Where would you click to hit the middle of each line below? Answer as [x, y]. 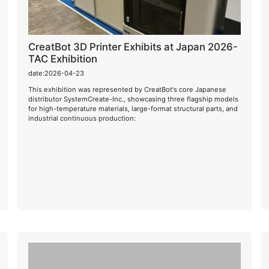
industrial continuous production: [82, 118]
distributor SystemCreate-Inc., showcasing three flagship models [134, 99]
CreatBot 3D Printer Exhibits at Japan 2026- [133, 47]
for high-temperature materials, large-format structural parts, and [133, 108]
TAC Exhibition [63, 59]
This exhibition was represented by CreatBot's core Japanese [128, 89]
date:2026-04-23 [56, 73]
